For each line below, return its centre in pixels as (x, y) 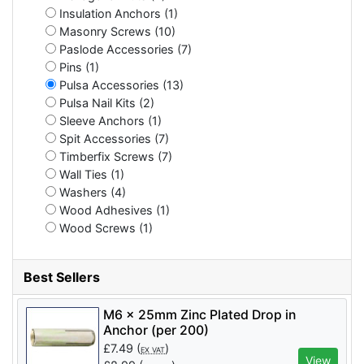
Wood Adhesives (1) (113, 210)
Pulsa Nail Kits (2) (105, 102)
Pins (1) (78, 67)
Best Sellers (62, 277)
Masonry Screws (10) (116, 31)
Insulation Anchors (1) (117, 13)
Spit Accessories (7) (113, 138)
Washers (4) (91, 192)
